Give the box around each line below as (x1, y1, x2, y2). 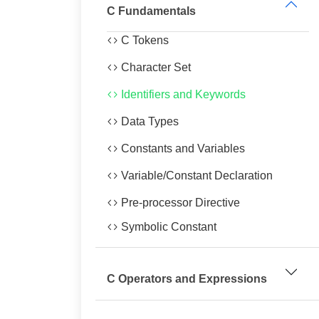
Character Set (118, 61, 191, 73)
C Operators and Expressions (107, 273, 267, 285)
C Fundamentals (107, 5, 196, 17)
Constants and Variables (118, 142, 245, 155)
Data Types (118, 115, 179, 127)
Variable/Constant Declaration (118, 169, 273, 182)
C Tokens (118, 34, 169, 46)
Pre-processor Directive (118, 197, 240, 209)
